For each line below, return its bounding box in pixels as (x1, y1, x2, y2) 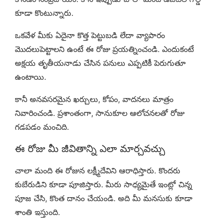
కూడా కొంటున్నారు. (15, 8, 73, 18)
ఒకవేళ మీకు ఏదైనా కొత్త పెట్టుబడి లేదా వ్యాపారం (15, 30, 165, 41)
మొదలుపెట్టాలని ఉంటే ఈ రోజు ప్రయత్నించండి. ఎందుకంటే (15, 44, 194, 55)
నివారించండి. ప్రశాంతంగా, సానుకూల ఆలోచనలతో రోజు (15, 108, 184, 118)
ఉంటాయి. (15, 72, 46, 82)
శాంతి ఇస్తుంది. (15, 207, 60, 218)
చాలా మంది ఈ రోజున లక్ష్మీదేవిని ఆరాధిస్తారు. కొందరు (15, 166, 180, 176)
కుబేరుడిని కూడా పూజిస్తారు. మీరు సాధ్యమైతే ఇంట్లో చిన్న (15, 179, 192, 190)
